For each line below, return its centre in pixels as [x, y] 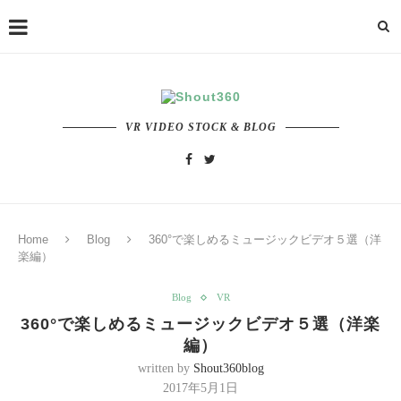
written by [165, 368]
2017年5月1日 [200, 388]
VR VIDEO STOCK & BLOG [200, 127]
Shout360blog [228, 368]
